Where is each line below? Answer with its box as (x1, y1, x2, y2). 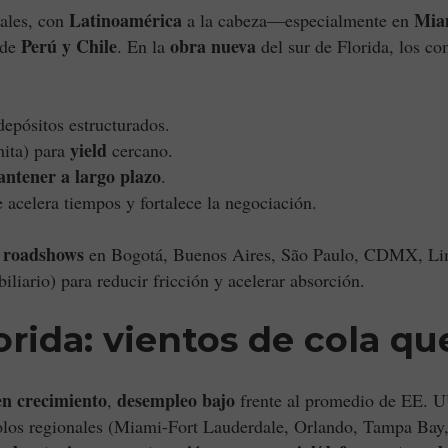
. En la (117, 34, 170, 58)
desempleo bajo (117, 387, 235, 413)
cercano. (107, 138, 173, 162)
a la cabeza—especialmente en (182, 8, 414, 32)
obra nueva (170, 33, 256, 59)
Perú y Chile (21, 33, 117, 59)
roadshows (3, 241, 84, 267)
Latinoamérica (69, 7, 182, 33)
